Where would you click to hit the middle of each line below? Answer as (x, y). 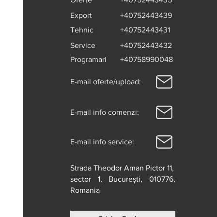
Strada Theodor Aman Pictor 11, (122, 168)
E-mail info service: (102, 142)
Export (81, 15)
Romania (85, 190)
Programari (88, 59)
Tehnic (82, 30)
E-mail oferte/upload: (106, 82)
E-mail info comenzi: (105, 112)
